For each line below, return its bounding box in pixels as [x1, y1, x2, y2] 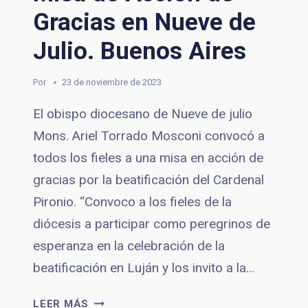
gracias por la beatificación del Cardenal [33, 171, 264, 188]
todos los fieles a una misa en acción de [33, 149, 263, 166]
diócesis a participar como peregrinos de [33, 215, 270, 232]
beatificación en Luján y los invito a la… [33, 259, 254, 276]
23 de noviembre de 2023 [62, 76, 162, 87]
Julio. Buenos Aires [33, 36, 246, 65]
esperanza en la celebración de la [33, 237, 225, 254]
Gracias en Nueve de [33, 8, 256, 36]
